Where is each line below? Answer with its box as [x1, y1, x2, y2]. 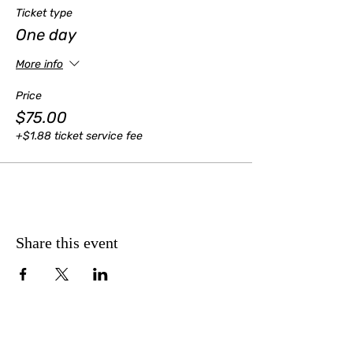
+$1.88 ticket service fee [16, 128, 143, 143]
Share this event [16, 233, 118, 251]
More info [16, 58, 63, 72]
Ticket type [16, 6, 72, 20]
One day [16, 24, 76, 44]
